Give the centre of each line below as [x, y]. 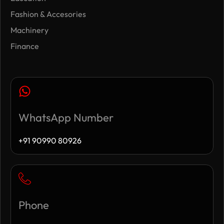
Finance [25, 46]
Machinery [29, 30]
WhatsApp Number [66, 117]
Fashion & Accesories [48, 14]
